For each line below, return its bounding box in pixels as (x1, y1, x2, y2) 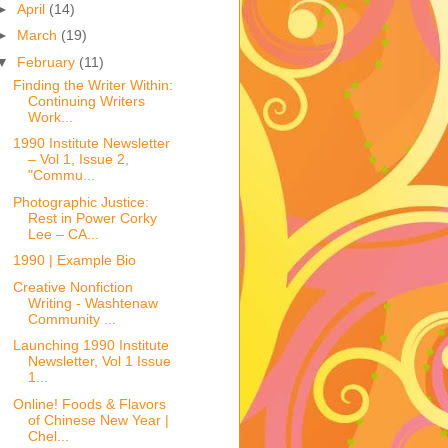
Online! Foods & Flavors (12, 395, 166, 412)
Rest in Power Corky (27, 209, 157, 226)
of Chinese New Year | (27, 411, 169, 428)
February (16, 53, 79, 70)
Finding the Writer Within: (12, 76, 173, 93)
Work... (27, 108, 73, 125)
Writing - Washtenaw (27, 294, 158, 311)
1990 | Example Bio (12, 252, 136, 269)
